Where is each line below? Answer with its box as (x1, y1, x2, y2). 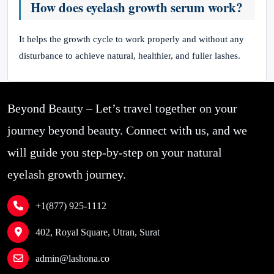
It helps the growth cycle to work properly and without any (19, 34, 244, 44)
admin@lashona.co (35, 253, 109, 264)
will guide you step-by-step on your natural (7, 146, 222, 159)
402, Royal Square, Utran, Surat (35, 226, 160, 237)
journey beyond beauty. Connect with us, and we (7, 124, 247, 137)
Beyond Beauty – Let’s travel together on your (7, 102, 237, 115)
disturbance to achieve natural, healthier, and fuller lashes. (19, 51, 240, 61)
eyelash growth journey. (7, 168, 126, 181)
